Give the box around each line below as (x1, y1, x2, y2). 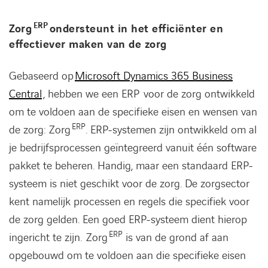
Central (9, 87, 42, 102)
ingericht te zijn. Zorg (9, 230, 109, 245)
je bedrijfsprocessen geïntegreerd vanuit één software (9, 141, 257, 156)
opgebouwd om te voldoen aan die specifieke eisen (9, 248, 246, 263)
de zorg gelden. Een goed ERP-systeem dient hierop (9, 212, 247, 227)
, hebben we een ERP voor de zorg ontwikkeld (42, 87, 255, 102)
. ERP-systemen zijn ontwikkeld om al (86, 123, 257, 138)
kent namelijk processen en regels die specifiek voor (9, 194, 249, 209)
